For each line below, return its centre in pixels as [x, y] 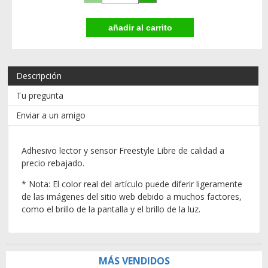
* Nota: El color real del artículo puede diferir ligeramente [132, 184]
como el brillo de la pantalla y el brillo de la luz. [111, 209]
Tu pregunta [40, 96]
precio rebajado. [53, 163]
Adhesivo [39, 150]
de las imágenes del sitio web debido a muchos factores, [131, 196]
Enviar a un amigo [51, 115]
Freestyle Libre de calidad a [170, 150]
